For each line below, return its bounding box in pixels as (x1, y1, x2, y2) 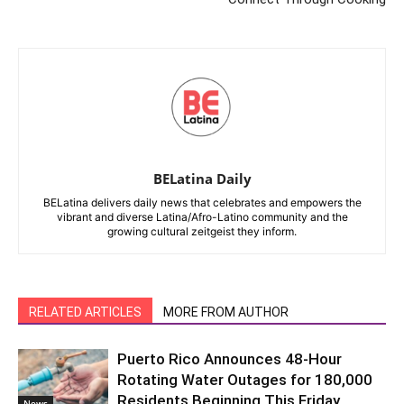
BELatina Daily (152, 169, 252, 188)
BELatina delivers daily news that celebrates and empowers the (42, 195, 362, 209)
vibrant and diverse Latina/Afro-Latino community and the (56, 209, 348, 224)
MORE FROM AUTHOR (163, 304, 289, 319)
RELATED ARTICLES (29, 304, 142, 319)
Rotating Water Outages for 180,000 (117, 370, 372, 389)
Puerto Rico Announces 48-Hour (117, 349, 342, 368)
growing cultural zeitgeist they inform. (107, 224, 297, 238)
